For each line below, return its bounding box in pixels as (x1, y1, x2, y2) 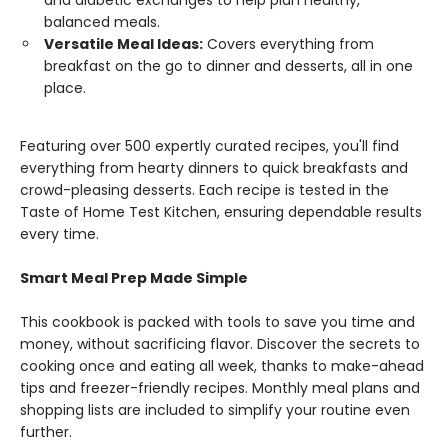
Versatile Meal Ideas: (44, 34, 203, 55)
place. (44, 78, 86, 99)
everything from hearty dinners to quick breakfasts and (20, 158, 408, 179)
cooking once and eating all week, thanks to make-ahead (20, 356, 424, 377)
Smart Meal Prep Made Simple (20, 268, 248, 289)
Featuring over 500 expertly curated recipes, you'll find (20, 136, 399, 157)
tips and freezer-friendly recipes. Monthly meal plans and (20, 378, 420, 399)
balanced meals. (44, 12, 160, 33)
